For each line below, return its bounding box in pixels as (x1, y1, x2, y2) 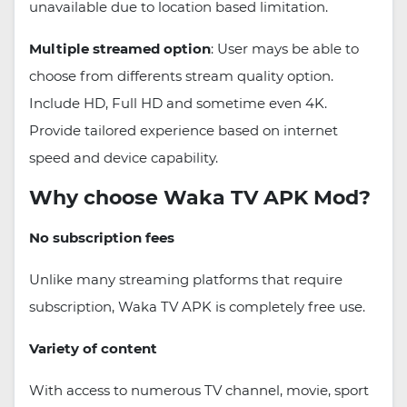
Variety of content (29, 340, 157, 358)
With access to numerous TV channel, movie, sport (29, 382, 369, 400)
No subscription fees (29, 229, 174, 247)
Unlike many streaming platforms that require (29, 271, 342, 289)
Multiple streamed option (29, 40, 211, 58)
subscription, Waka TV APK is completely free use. (29, 298, 365, 316)
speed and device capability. (29, 149, 218, 167)
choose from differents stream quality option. (29, 67, 333, 85)
